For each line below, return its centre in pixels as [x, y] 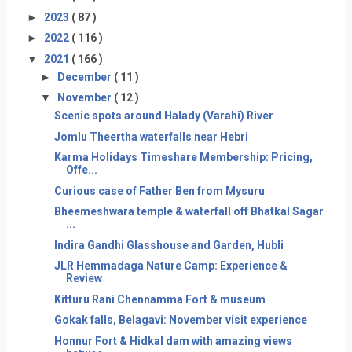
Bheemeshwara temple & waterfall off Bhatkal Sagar [189, 211]
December [85, 77]
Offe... [81, 170]
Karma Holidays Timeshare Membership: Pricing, [183, 157]
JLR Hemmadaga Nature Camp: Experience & [170, 266]
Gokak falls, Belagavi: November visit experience [180, 320]
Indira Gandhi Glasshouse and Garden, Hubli [169, 245]
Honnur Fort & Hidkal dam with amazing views [173, 341]
